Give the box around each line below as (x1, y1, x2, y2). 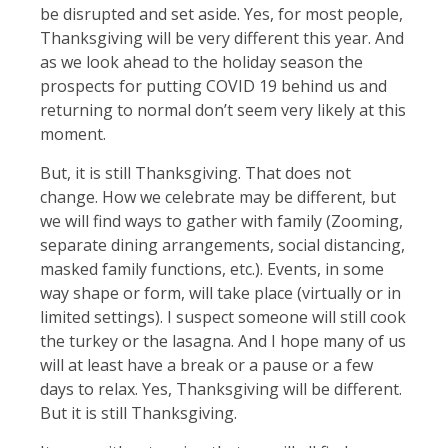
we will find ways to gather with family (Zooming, (40, 209, 403, 232)
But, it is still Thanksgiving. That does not (40, 161, 351, 184)
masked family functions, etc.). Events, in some (40, 257, 384, 280)
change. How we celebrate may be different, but (40, 185, 396, 208)
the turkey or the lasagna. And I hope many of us (40, 329, 406, 352)
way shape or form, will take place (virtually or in (40, 281, 401, 304)
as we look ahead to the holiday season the (40, 50, 363, 73)
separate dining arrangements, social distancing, (40, 233, 405, 256)
